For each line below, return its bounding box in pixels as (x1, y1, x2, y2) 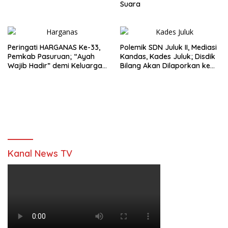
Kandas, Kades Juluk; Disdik (120, 51, 215, 61)
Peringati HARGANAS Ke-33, (8, 42, 100, 52)
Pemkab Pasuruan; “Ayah (8, 51, 95, 61)
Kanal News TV (8, 147, 72, 159)
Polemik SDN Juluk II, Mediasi (120, 42, 217, 52)
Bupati (120, 70, 142, 79)
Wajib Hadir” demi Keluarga (8, 61, 102, 70)
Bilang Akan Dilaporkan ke (120, 61, 210, 70)
